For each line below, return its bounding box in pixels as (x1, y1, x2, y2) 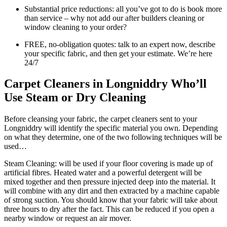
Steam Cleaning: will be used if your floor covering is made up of (4, 159, 213, 168)
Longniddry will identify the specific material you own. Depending (4, 124, 218, 133)
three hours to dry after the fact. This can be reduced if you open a (4, 205, 214, 214)
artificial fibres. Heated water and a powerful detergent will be (4, 168, 202, 177)
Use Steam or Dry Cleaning (4, 91, 146, 104)
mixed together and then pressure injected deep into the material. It (4, 177, 215, 186)
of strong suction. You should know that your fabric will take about (4, 196, 217, 205)
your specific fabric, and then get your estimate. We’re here (24, 49, 212, 58)
